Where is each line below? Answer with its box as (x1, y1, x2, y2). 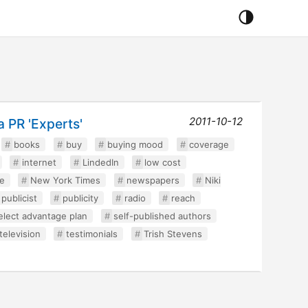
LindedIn (82, 157, 119, 168)
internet (22, 157, 57, 168)
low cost (144, 157, 181, 168)
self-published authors (113, 210, 211, 221)
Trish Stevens (143, 228, 202, 239)
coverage (188, 139, 229, 150)
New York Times (30, 175, 101, 186)
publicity (63, 192, 99, 203)
